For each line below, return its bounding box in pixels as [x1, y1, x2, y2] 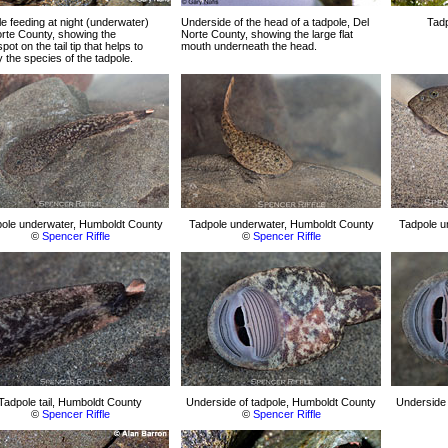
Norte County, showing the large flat [181, 28, 353, 40]
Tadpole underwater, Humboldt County [188, 218, 374, 230]
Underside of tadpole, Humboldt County [186, 396, 376, 408]
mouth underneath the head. [181, 40, 317, 52]
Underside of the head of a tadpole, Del [181, 16, 369, 28]
